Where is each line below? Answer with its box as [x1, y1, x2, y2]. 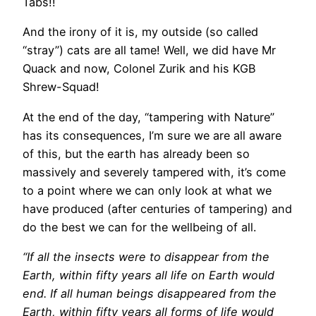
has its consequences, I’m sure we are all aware [23, 128, 281, 142]
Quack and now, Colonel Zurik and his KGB [23, 61, 256, 76]
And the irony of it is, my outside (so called [23, 25, 258, 39]
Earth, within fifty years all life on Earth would [23, 268, 274, 283]
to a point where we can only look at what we [23, 183, 272, 197]
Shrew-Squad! [23, 80, 99, 95]
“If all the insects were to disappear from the [23, 250, 269, 265]
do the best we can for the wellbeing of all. [23, 219, 256, 234]
